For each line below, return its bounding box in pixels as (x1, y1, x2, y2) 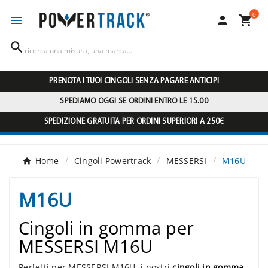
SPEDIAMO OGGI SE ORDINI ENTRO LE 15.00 (60, 98, 208, 106)
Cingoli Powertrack (74, 155, 151, 167)
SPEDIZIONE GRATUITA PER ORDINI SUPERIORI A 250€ (44, 118, 224, 126)
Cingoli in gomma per (19, 216, 194, 240)
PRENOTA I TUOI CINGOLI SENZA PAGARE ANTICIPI (49, 77, 219, 86)
